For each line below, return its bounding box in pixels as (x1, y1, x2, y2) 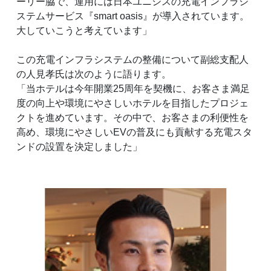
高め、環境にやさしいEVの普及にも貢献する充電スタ (16, 127, 252, 138)
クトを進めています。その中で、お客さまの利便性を (16, 113, 249, 123)
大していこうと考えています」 (16, 25, 152, 36)
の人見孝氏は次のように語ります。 (16, 69, 171, 80)
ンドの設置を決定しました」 (16, 142, 142, 152)
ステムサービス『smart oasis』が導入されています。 (16, 11, 249, 22)
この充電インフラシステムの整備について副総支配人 (16, 54, 249, 65)
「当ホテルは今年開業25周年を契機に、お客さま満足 (16, 83, 250, 94)
